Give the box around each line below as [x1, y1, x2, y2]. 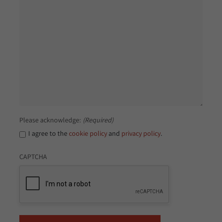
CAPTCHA [19, 152, 47, 162]
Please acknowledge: [19, 115, 81, 125]
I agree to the [28, 129, 69, 138]
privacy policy [121, 129, 161, 138]
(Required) [82, 115, 113, 125]
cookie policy [69, 129, 107, 138]
